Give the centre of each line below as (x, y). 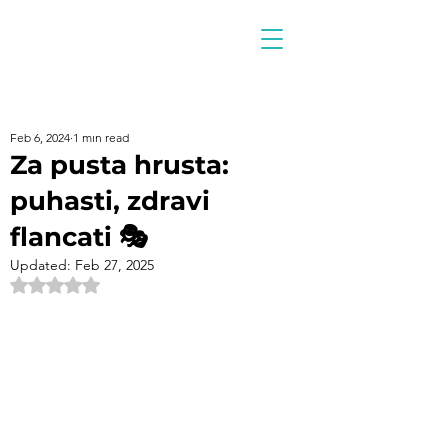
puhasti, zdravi (110, 201)
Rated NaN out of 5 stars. (141, 284)
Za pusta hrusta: (119, 165)
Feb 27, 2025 (114, 265)
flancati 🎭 (79, 237)
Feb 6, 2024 (40, 137)
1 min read (101, 137)
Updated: (42, 265)
